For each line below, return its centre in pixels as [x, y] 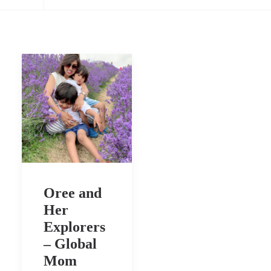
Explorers [74, 227]
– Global [70, 243]
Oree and [73, 193]
